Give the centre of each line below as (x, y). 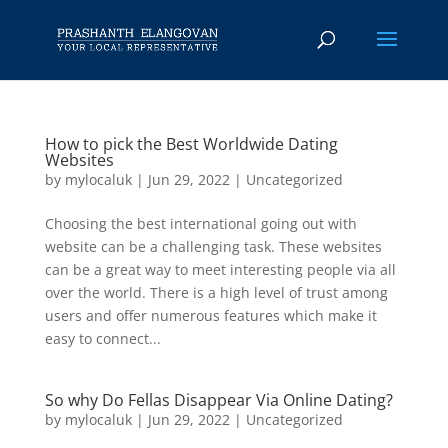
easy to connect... (102, 338)
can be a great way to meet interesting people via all (220, 269)
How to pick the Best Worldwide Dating (191, 144)
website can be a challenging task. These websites (213, 246)
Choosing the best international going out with (200, 223)
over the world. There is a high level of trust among (216, 292)
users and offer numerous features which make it (210, 315)
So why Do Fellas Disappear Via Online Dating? (218, 400)
